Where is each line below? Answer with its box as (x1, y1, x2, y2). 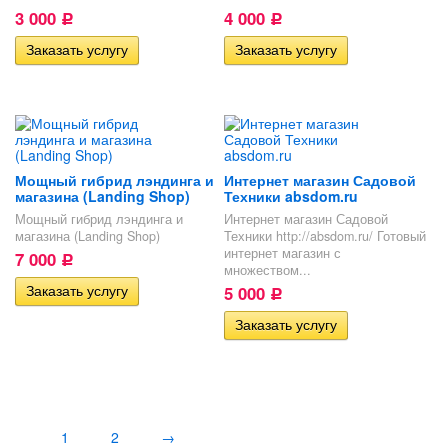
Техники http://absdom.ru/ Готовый (223, 226, 426, 245)
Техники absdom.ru (223, 186, 358, 207)
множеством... (223, 260, 311, 279)
